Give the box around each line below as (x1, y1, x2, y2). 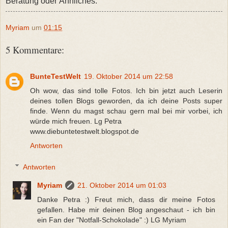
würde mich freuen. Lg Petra (30, 117, 122, 125)
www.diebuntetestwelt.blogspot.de (30, 127, 139, 135)
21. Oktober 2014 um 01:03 (77, 181, 167, 189)
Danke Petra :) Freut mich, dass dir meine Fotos (37, 195, 215, 204)
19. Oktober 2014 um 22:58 (84, 72, 173, 80)
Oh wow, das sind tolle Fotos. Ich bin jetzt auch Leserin (30, 86, 222, 95)
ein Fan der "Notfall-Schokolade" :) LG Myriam (37, 215, 187, 224)
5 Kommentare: (6, 43, 64, 56)
